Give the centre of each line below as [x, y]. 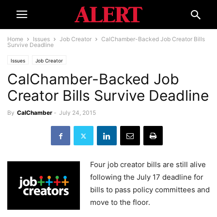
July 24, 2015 [77, 113]
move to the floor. [120, 202]
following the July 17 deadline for [147, 177]
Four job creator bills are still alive [148, 164]
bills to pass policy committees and [150, 190]
